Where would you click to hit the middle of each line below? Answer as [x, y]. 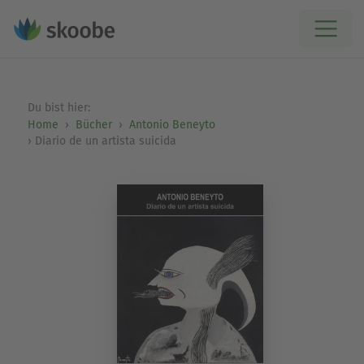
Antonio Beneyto [172, 125]
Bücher [93, 125]
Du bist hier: [60, 108]
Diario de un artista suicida [105, 141]
